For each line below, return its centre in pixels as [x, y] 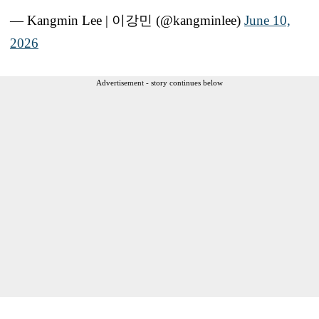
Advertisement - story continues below [159, 83]
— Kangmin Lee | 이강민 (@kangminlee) [127, 21]
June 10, [267, 21]
